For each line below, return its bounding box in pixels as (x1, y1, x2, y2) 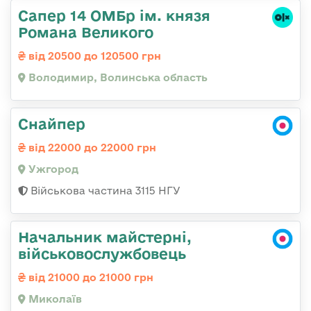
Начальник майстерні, (18, 228, 192, 246)
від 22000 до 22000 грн (26, 142, 156, 154)
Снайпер (18, 115, 85, 133)
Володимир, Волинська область (26, 72, 208, 84)
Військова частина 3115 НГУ (28, 185, 180, 197)
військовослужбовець (18, 245, 186, 262)
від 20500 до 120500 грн (26, 50, 161, 62)
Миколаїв (26, 293, 82, 305)
